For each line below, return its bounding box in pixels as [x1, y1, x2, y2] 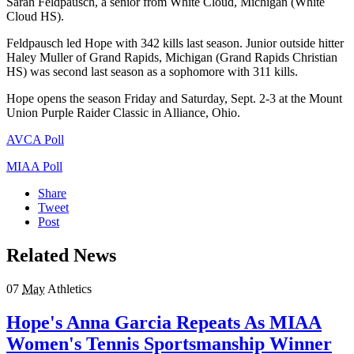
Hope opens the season [6, 91, 124, 105]
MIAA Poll [6, 159, 62, 173]
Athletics [47, 281, 92, 296]
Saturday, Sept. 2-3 [181, 91, 276, 105]
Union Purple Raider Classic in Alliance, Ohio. [6, 105, 243, 119]
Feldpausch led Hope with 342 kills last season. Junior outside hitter [6, 36, 344, 50]
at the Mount [276, 91, 342, 105]
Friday [124, 91, 156, 105]
